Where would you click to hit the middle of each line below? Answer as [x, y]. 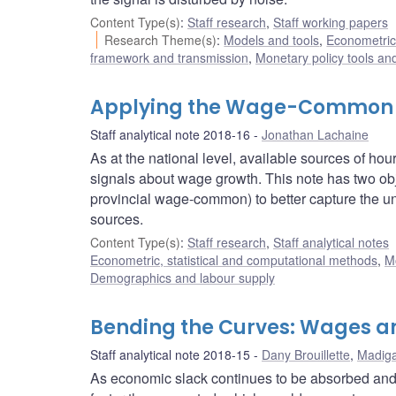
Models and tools [272, 40]
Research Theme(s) [161, 40]
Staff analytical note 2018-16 [170, 135]
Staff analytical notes [331, 243]
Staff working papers [331, 23]
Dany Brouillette [306, 355]
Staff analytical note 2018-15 [170, 355]
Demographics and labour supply [183, 278]
